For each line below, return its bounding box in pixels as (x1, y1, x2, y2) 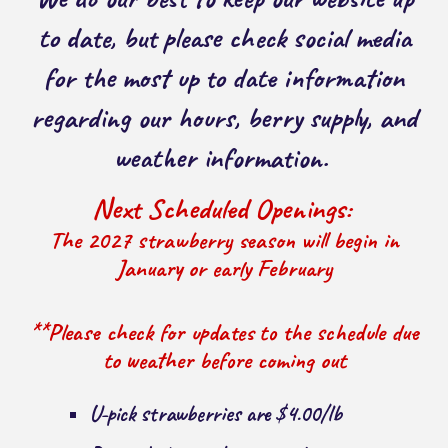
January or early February (116, 253, 332, 284)
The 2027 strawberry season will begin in (49, 225, 399, 256)
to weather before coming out (102, 345, 346, 376)
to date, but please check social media (37, 19, 411, 56)
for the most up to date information (44, 59, 404, 96)
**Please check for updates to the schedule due (29, 317, 419, 348)
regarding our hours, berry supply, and (31, 99, 417, 136)
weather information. (113, 139, 335, 176)
